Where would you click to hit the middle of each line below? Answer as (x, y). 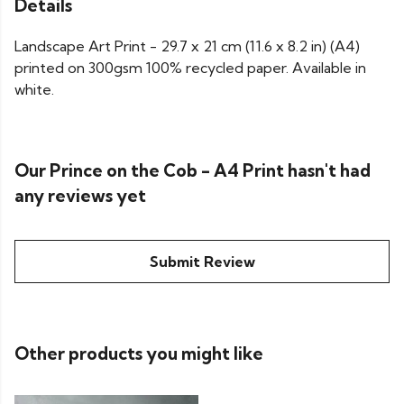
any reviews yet (80, 196)
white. (34, 90)
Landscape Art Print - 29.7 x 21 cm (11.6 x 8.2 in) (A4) (187, 46)
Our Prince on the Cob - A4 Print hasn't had (193, 171)
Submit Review (202, 262)
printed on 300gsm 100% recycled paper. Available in (190, 68)
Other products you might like (139, 354)
